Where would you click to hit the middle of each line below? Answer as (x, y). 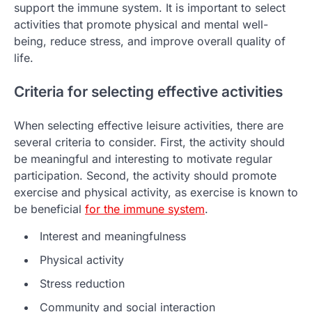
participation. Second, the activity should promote (145, 175)
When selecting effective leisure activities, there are (149, 125)
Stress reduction (82, 283)
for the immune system (145, 209)
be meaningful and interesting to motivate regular (143, 158)
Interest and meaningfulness (113, 236)
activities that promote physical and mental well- (141, 25)
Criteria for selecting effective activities (148, 91)
